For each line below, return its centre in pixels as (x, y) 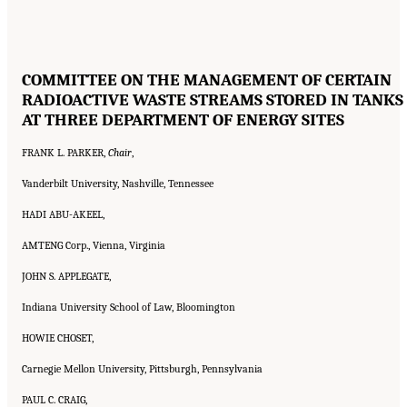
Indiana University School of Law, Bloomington (129, 307)
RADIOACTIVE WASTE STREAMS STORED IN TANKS (213, 99)
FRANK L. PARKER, (65, 152)
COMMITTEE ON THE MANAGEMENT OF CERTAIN (207, 79)
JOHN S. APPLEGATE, (66, 276)
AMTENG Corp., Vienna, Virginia (94, 245)
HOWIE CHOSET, (58, 338)
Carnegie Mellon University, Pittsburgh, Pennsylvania (142, 368)
